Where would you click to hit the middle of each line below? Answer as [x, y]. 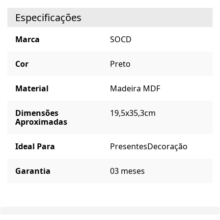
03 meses [127, 171]
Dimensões [37, 113]
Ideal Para [35, 147]
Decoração [167, 147]
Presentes [129, 147]
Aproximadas [41, 122]
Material [32, 89]
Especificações [48, 18]
